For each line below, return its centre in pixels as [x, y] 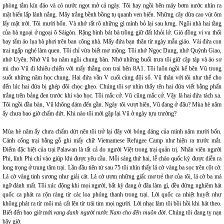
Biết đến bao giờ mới [28, 212]
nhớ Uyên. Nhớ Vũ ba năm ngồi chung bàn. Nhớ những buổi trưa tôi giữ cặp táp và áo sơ [112, 59]
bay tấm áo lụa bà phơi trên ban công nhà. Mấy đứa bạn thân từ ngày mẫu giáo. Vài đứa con [112, 41]
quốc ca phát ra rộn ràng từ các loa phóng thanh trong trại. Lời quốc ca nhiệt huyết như [112, 194]
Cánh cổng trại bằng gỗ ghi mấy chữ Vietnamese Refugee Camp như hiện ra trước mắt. [112, 140]
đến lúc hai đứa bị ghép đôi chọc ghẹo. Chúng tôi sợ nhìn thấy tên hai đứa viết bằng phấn [112, 86]
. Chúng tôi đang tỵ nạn [193, 212]
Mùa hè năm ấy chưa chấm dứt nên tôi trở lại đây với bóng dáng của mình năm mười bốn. [112, 131]
